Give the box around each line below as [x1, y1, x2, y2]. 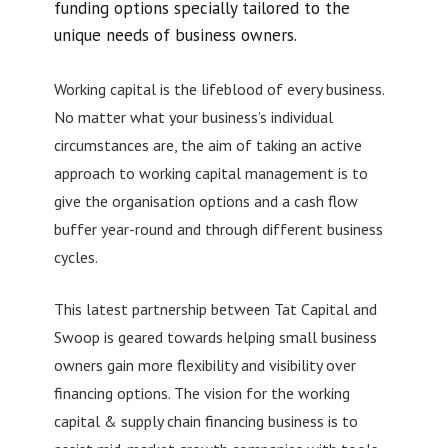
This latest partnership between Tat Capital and [53, 298, 377, 319]
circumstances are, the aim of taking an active [53, 134, 362, 155]
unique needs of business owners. [53, 24, 297, 47]
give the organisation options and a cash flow [53, 190, 358, 211]
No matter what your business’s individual [53, 106, 333, 127]
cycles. [53, 246, 98, 267]
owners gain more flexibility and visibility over [53, 354, 356, 375]
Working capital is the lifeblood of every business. [53, 78, 384, 99]
